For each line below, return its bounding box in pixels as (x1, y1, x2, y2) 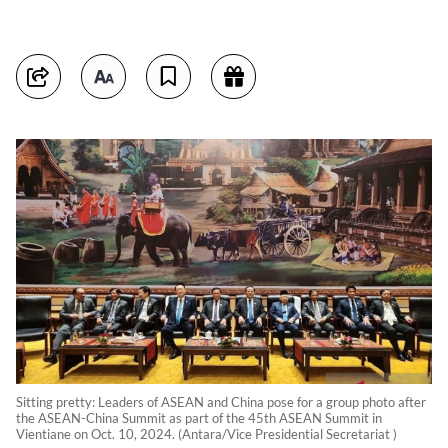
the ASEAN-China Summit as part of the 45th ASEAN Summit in (16, 409, 382, 426)
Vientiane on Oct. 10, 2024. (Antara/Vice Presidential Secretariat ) (16, 425, 397, 442)
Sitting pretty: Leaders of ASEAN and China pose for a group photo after (16, 393, 426, 410)
